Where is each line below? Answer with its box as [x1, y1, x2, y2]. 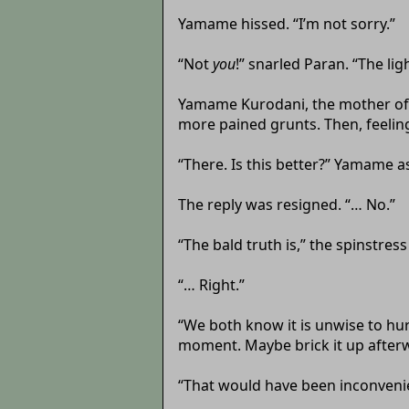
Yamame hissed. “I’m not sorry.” [177, 13, 395, 34]
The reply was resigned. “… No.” [177, 194, 395, 215]
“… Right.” [177, 274, 245, 295]
